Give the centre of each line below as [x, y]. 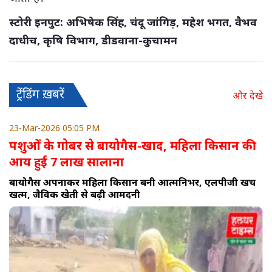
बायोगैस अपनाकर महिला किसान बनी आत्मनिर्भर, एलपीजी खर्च [132, 182]
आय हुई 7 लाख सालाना [66, 161]
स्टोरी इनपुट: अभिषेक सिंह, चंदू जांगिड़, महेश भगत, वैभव [133, 22]
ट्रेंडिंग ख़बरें [40, 93]
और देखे [248, 95]
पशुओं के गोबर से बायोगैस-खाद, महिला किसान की [133, 145]
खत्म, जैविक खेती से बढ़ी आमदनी [75, 194]
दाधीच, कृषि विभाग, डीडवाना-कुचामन [93, 40]
